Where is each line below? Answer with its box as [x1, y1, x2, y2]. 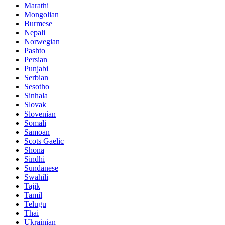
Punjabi [24, 64, 48, 73]
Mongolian [24, 10, 59, 19]
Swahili [24, 172, 48, 181]
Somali [24, 118, 46, 127]
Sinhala [24, 91, 48, 100]
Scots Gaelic [24, 136, 64, 145]
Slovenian [24, 109, 56, 118]
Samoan [24, 127, 50, 136]
